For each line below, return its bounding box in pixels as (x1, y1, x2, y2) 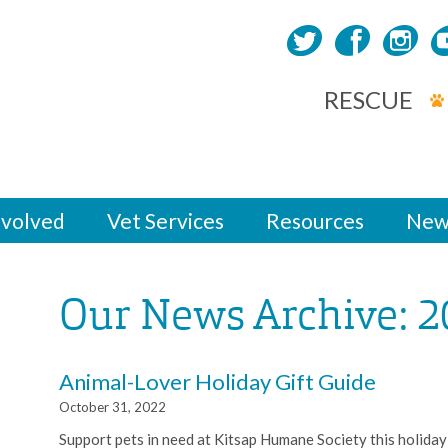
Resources (266, 207, 364, 233)
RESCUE (324, 84, 413, 114)
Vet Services (107, 207, 224, 233)
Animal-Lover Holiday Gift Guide (59, 367, 376, 395)
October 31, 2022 (59, 398, 166, 415)
